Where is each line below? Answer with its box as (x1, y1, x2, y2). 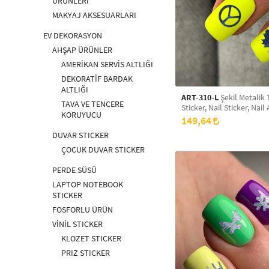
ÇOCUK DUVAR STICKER (61, 144, 145, 155)
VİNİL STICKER (52, 219, 103, 229)
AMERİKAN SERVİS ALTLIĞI (61, 59, 153, 70)
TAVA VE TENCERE (61, 98, 124, 109)
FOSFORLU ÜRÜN (52, 204, 113, 215)
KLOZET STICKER (61, 233, 121, 244)
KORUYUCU (61, 109, 101, 120)
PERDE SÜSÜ (52, 165, 97, 175)
